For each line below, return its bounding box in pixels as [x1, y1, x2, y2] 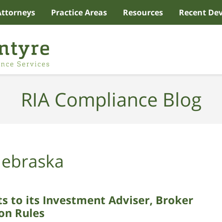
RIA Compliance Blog [20, 86, 202, 112]
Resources [123, 7, 163, 18]
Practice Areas [51, 7, 107, 18]
